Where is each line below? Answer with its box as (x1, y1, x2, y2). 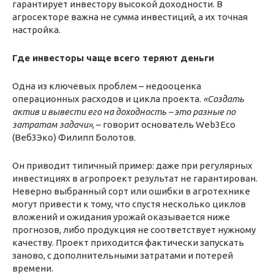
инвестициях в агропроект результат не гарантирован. (12, 173, 257, 184)
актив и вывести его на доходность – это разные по (12, 106, 235, 117)
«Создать (203, 94, 244, 105)
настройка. (12, 24, 61, 35)
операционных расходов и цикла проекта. (12, 94, 203, 105)
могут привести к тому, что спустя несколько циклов (12, 199, 246, 210)
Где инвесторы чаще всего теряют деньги (12, 53, 214, 64)
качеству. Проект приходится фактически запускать (12, 237, 244, 248)
